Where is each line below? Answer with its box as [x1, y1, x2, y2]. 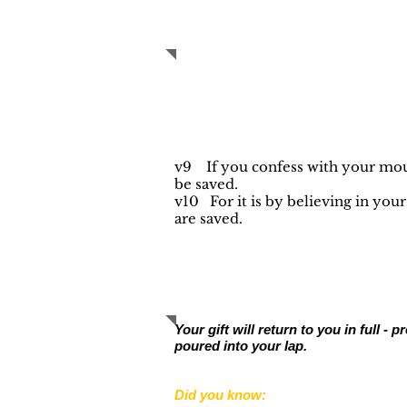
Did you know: [174, 387, 266, 402]
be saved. [174, 175, 238, 193]
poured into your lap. [174, 338, 307, 353]
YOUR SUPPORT [174, 291, 379, 319]
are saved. [174, 210, 243, 227]
